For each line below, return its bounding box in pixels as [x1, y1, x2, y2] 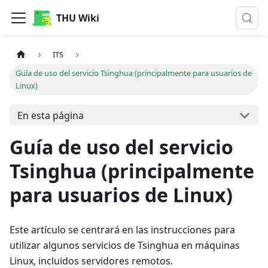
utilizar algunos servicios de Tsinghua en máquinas [10, 239, 240, 252]
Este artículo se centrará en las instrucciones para [10, 223, 235, 237]
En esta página [17, 108, 84, 122]
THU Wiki [56, 11, 99, 25]
